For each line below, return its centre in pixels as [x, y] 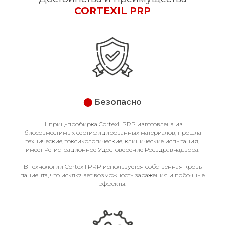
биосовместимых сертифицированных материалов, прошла [113, 132]
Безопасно [118, 102]
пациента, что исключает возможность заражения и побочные [113, 175]
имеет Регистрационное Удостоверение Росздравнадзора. [113, 149]
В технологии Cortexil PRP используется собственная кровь [113, 166]
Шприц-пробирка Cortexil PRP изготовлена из [113, 124]
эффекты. [113, 184]
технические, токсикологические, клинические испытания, [113, 141]
